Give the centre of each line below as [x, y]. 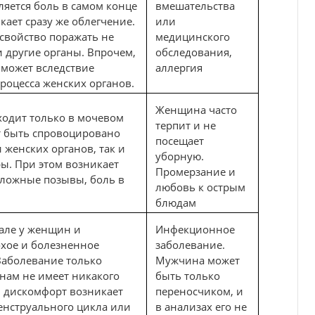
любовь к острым [200, 187]
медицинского [193, 37]
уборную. [180, 156]
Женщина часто [196, 110]
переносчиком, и [199, 291]
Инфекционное [195, 230]
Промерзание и [195, 172]
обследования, [194, 52]
